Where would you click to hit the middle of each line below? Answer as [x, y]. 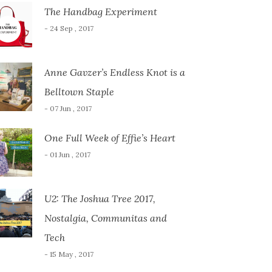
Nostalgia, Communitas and [105, 218]
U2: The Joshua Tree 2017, [100, 199]
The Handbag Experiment [100, 12]
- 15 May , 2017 [69, 254]
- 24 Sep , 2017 [69, 28]
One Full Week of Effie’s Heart [110, 138]
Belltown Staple [79, 92]
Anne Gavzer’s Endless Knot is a [114, 72]
